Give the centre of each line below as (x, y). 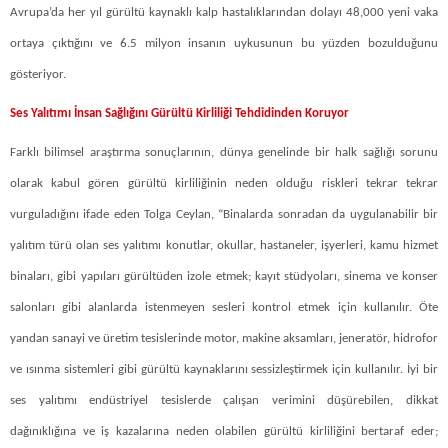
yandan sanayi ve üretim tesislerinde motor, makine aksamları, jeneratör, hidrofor (224, 338)
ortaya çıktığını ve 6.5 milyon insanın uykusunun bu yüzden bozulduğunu (224, 43)
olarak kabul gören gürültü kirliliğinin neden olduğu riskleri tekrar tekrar (224, 183)
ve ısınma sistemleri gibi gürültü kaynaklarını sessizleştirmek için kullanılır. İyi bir (224, 369)
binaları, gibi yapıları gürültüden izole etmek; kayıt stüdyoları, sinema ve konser (224, 276)
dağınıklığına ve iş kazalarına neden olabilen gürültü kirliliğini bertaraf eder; (224, 431)
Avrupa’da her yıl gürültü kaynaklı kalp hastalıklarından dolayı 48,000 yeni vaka (224, 12)
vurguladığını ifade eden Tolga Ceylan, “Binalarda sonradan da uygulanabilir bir (224, 214)
